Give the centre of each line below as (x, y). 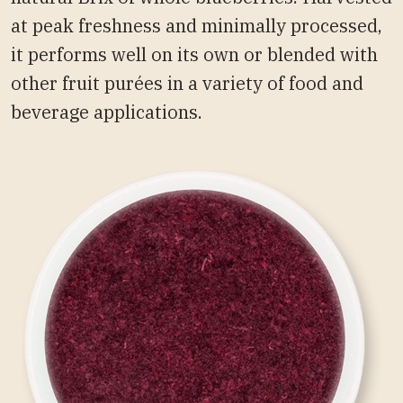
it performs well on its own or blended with (194, 54)
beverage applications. (107, 112)
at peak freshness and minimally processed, (197, 25)
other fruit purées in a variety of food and (187, 83)
